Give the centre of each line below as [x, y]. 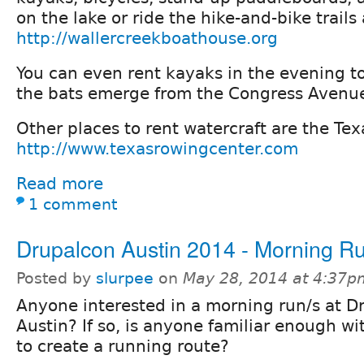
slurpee [125, 278]
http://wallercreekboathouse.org [147, 38]
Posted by [56, 278]
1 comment [73, 204]
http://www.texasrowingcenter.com [157, 148]
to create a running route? [123, 346]
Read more [60, 183]
